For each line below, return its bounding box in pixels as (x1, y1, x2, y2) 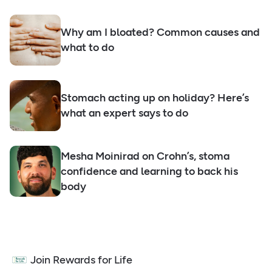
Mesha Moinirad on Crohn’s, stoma (61, 149, 229, 163)
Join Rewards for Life (30, 253, 132, 267)
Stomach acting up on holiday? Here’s (61, 91, 249, 105)
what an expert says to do (61, 106, 188, 120)
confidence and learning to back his (61, 164, 238, 178)
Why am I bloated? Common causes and (61, 25, 260, 39)
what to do (61, 41, 114, 55)
